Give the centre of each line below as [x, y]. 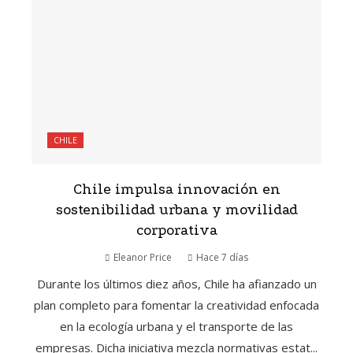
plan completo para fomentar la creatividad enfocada [176, 305]
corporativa [176, 231]
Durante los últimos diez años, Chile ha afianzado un [176, 284]
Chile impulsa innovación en [176, 190]
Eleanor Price [143, 258]
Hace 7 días [222, 258]
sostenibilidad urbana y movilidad [176, 210]
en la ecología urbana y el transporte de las [176, 327]
